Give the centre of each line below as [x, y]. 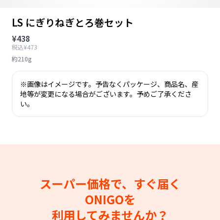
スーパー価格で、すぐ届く [110, 183]
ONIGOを [110, 199]
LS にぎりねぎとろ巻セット [73, 22]
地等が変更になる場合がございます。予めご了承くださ [106, 94]
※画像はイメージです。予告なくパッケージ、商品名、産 [109, 84]
